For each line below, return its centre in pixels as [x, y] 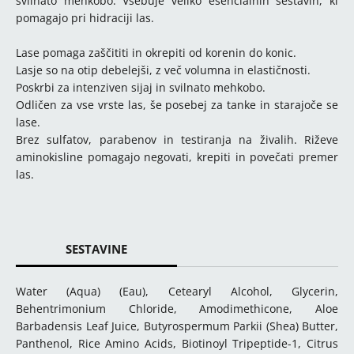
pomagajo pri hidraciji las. [85, 18]
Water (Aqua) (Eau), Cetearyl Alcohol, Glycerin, [177, 291]
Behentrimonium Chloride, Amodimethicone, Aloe [177, 309]
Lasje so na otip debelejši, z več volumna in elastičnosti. [163, 70]
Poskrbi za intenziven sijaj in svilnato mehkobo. [141, 87]
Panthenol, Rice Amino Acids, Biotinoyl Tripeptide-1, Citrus [177, 343]
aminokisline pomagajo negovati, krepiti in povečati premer [177, 157]
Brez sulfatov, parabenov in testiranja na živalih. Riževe [177, 139]
